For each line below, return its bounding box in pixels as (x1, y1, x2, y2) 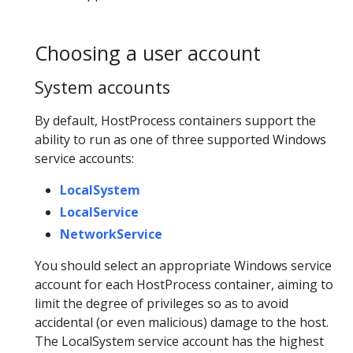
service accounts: (35, 150, 134, 168)
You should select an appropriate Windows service (35, 257, 332, 275)
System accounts (35, 76, 170, 99)
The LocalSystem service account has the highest (35, 333, 324, 351)
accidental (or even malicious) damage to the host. (35, 314, 329, 332)
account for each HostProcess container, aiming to (35, 276, 333, 294)
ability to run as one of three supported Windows (35, 131, 326, 149)
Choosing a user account (35, 39, 261, 67)
